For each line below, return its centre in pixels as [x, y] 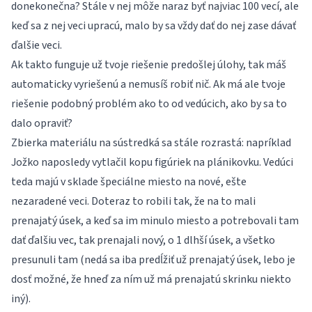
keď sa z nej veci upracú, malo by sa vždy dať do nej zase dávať [154, 26]
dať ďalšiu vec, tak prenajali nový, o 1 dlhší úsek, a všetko [143, 240]
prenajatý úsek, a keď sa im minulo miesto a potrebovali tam [155, 221]
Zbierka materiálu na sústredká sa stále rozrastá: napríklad [151, 143]
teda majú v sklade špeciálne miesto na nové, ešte [129, 182]
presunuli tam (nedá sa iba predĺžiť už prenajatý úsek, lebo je [153, 260]
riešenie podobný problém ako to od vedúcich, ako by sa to [149, 104]
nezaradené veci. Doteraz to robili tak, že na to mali [133, 201]
